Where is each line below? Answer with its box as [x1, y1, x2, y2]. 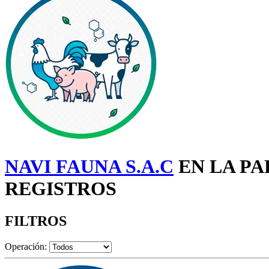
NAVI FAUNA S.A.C [5, 156, 174, 178]
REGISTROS [5, 178, 116, 200]
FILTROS [5, 213, 67, 229]
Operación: [5, 241, 47, 252]
